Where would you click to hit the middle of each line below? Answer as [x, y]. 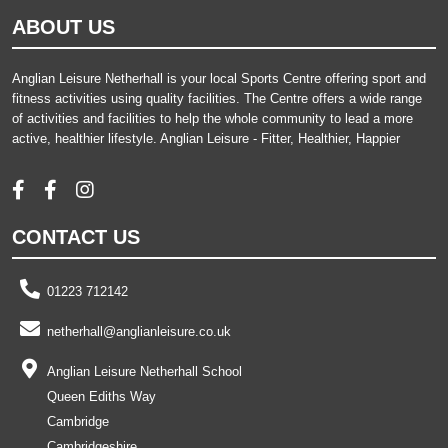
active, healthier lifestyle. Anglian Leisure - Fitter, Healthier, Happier [206, 139]
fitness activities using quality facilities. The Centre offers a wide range [217, 99]
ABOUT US [63, 27]
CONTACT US [76, 237]
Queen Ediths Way [101, 397]
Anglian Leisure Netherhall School [144, 372]
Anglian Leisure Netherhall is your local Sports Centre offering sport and [219, 79]
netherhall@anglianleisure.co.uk [139, 332]
